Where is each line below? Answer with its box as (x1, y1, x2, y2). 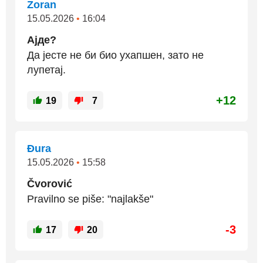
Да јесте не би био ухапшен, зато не (27, 49, 204, 61)
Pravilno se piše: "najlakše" (27, 193, 153, 205)
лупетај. (27, 64, 66, 76)
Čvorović (27, 178, 72, 190)
